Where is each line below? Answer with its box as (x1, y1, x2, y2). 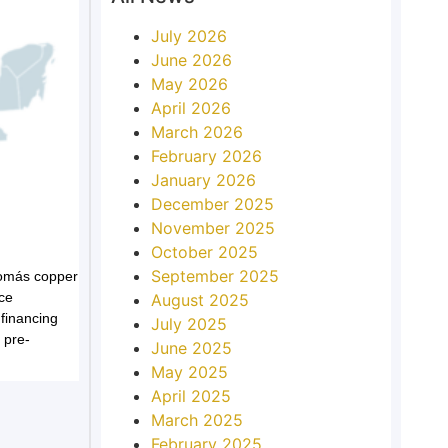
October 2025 (150, 241, 258, 262)
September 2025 (150, 265, 279, 286)
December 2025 (150, 193, 274, 214)
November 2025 (150, 217, 275, 238)
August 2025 (150, 289, 249, 310)
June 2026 (150, 49, 232, 70)
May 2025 (150, 361, 228, 382)
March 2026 (150, 121, 243, 142)
